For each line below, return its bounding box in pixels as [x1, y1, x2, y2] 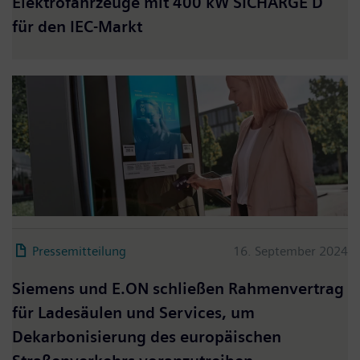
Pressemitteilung [32, 243, 126, 259]
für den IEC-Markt [12, 17, 142, 36]
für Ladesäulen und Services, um [12, 303, 255, 322]
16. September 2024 [233, 243, 348, 259]
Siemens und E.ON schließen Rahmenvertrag [12, 279, 344, 298]
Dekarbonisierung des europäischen [12, 327, 281, 346]
